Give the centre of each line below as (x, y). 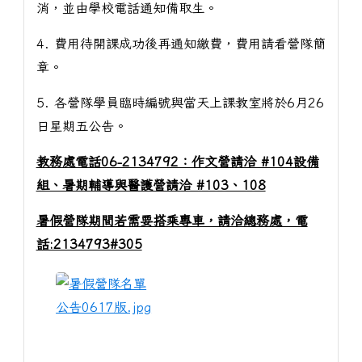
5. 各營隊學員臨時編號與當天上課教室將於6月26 (180, 102)
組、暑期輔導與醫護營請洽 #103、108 (151, 185)
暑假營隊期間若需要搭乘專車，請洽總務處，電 (172, 220)
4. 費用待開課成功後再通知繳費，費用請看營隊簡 (181, 44)
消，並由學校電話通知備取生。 (126, 8)
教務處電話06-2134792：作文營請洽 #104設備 (177, 161)
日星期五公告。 (81, 126)
